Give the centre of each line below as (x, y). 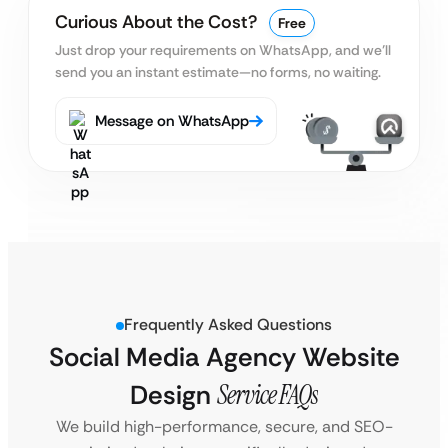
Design (173, 395)
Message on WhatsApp (171, 120)
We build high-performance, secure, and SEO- (224, 427)
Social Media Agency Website (224, 357)
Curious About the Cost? (158, 22)
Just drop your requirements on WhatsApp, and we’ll (223, 50)
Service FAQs (267, 395)
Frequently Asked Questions (228, 325)
